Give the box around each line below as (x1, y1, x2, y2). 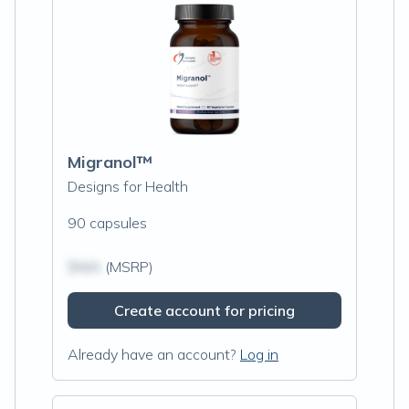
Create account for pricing (114, 301, 295, 320)
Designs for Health (68, 177, 188, 195)
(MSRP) (101, 257, 153, 276)
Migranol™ (68, 152, 152, 173)
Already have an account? (68, 345, 236, 363)
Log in (240, 345, 278, 363)
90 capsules (68, 214, 147, 232)
